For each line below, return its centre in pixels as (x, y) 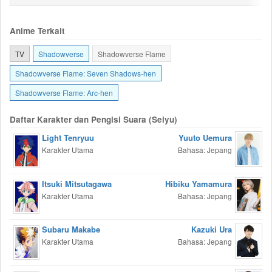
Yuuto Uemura (205, 138)
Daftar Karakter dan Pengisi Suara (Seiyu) (93, 119)
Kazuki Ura (212, 229)
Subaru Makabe (71, 229)
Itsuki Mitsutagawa (77, 183)
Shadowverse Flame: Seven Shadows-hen (86, 73)
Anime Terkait (37, 31)
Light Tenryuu (68, 138)
